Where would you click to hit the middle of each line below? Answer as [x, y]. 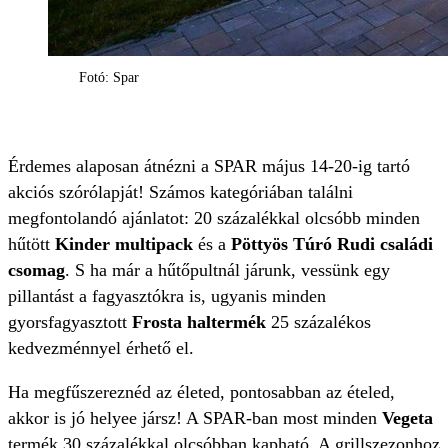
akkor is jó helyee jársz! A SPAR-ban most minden [195, 418]
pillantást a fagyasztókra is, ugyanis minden [167, 296]
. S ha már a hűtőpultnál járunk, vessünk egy [227, 270]
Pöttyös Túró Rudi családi [332, 244]
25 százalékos [318, 322]
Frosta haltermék [199, 322]
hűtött [31, 244]
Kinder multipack [124, 244]
